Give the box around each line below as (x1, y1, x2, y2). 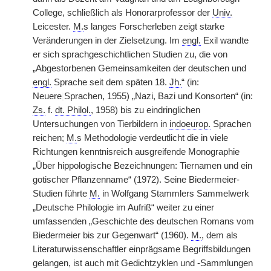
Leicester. (33, 22, 73, 31)
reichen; (33, 133, 67, 143)
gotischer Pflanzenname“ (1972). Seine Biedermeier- (33, 175, 240, 184)
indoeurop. (169, 119, 211, 129)
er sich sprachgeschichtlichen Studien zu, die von (33, 50, 227, 59)
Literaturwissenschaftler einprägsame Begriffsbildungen (33, 244, 250, 254)
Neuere (33, 91, 62, 101)
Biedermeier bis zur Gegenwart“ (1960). (33, 230, 191, 240)
